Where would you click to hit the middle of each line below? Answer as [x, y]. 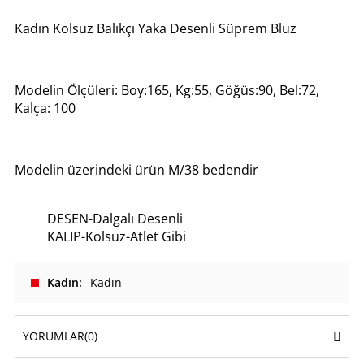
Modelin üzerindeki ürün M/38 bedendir [136, 170]
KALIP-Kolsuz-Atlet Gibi [117, 237]
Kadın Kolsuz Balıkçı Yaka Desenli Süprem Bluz [156, 29]
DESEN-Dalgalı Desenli [115, 219]
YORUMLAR [54, 336]
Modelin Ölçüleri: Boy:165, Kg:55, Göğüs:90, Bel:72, [167, 91]
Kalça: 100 [45, 108]
